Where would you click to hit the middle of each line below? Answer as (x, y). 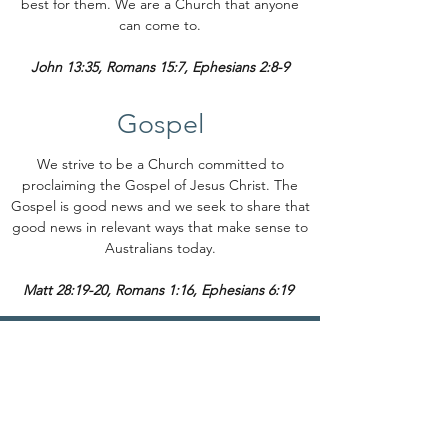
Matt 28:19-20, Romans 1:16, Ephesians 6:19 (160, 290)
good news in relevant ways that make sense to (160, 227)
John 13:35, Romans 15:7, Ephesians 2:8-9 (160, 67)
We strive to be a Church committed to (160, 164)
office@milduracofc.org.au (128, 432)
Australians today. (160, 248)
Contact (63, 357)
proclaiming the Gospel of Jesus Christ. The (160, 185)
